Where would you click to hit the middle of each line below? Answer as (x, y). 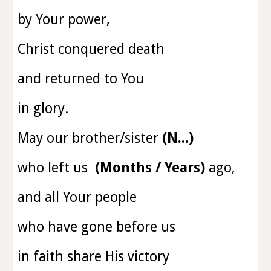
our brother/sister (105, 138)
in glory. (43, 108)
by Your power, (64, 19)
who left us (57, 168)
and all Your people (77, 197)
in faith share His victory (94, 256)
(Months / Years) (150, 168)
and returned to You (81, 79)
